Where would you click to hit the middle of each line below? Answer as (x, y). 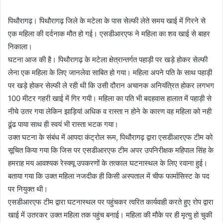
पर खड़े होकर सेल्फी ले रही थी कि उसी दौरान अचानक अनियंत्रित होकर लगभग (111, 85)
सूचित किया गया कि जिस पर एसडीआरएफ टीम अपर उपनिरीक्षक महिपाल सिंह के (111, 150)
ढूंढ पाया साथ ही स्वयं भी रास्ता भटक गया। (63, 124)
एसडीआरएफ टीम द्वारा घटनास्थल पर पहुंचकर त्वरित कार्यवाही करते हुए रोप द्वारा (111, 202)
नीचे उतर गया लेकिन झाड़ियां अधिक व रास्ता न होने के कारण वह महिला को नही (110, 111)
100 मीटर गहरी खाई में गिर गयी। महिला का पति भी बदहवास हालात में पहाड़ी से (110, 98)
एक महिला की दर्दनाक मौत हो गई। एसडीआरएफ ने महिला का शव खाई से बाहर (109, 33)
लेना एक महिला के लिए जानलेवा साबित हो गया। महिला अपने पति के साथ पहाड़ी (110, 72)
